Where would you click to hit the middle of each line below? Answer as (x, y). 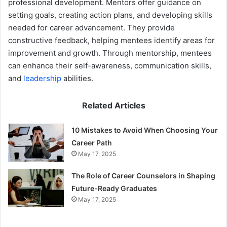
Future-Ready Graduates (115, 188)
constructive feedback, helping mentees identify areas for (111, 41)
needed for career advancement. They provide (91, 28)
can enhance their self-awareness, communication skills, (110, 66)
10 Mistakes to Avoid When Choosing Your (145, 130)
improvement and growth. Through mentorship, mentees (110, 53)
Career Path (92, 143)
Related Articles (113, 106)
